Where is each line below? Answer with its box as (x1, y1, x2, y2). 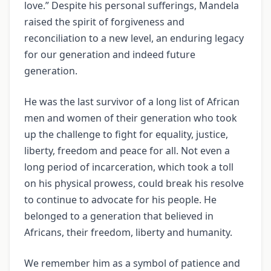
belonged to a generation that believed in (24, 209, 214, 223)
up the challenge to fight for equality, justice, (24, 128, 228, 142)
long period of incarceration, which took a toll (24, 160, 233, 174)
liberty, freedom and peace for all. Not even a (24, 144, 230, 158)
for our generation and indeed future (24, 48, 195, 62)
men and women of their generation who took (24, 111, 237, 125)
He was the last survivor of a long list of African (24, 95, 240, 109)
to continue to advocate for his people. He (24, 193, 217, 207)
